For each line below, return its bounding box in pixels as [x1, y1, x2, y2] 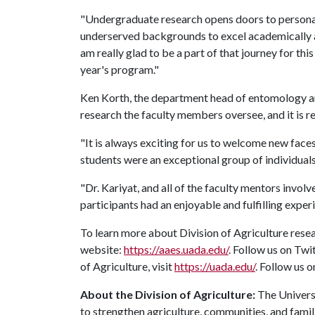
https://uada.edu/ [174, 259, 255, 273]
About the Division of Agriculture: [80, 288, 257, 301]
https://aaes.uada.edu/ [124, 243, 229, 256]
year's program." [80, 63, 159, 76]
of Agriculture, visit [80, 259, 174, 273]
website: [80, 243, 124, 256]
